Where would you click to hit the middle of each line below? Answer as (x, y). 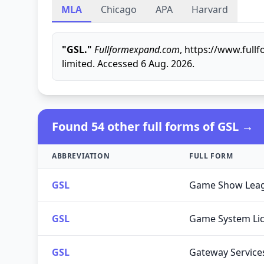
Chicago (119, 9)
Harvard (210, 9)
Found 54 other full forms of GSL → (153, 126)
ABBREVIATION (81, 156)
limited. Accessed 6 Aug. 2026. (128, 64)
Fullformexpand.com (137, 49)
